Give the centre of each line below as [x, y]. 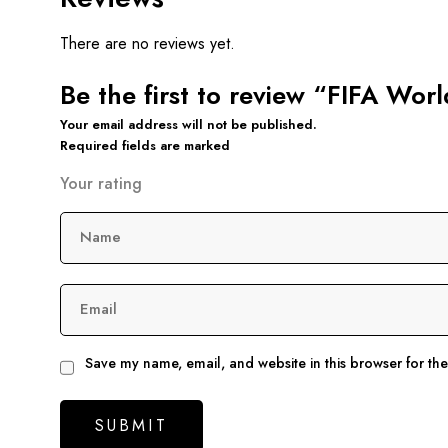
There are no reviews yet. [147, 43]
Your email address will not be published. [188, 124]
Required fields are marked [144, 145]
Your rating [100, 183]
